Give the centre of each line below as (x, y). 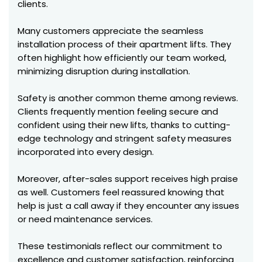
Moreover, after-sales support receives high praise (128, 179)
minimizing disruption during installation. (104, 71)
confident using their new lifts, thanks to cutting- (124, 125)
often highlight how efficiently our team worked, (122, 58)
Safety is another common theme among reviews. (128, 98)
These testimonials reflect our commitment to (120, 246)
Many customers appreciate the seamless (111, 31)
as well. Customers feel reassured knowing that (121, 192)
